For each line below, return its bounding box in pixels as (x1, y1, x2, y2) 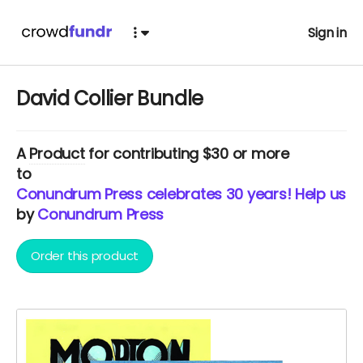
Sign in (308, 23, 347, 42)
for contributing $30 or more (84, 143, 289, 164)
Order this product (31, 247, 139, 264)
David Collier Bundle (16, 85, 203, 112)
